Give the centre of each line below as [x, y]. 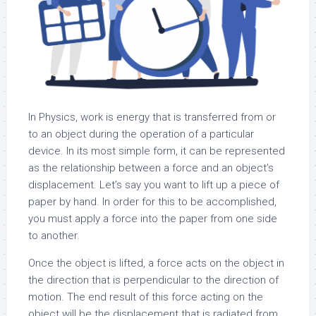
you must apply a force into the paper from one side [153, 218]
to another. [54, 235]
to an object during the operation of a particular [141, 134]
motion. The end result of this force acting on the [146, 297]
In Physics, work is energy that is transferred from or [152, 117]
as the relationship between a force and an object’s [151, 168]
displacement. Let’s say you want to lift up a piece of [154, 184]
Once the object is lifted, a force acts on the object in [156, 263]
